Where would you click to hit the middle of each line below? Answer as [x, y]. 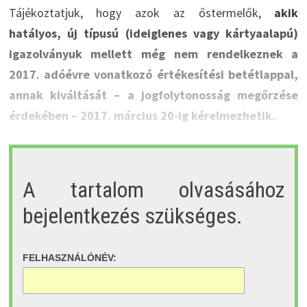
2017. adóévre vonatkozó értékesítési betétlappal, [153, 75]
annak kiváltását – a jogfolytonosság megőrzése [153, 95]
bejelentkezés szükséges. [132, 216]
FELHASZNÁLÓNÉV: [69, 258]
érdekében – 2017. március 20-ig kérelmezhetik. [142, 116]
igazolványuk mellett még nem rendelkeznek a [153, 54]
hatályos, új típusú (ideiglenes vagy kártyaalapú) [153, 34]
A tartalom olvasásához [153, 189]
